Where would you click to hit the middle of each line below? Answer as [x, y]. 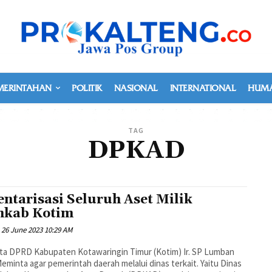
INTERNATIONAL [202, 88]
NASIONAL [136, 88]
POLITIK [87, 88]
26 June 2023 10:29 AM [37, 230]
